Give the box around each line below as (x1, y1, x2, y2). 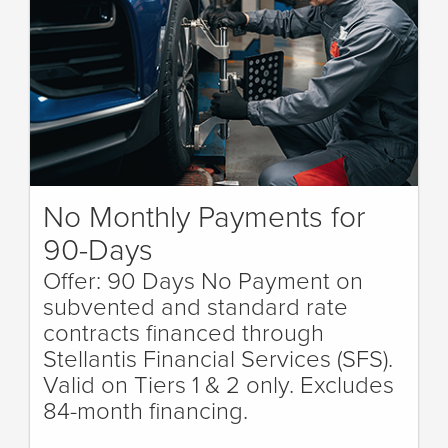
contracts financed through (43, 315, 324, 349)
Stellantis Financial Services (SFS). (43, 341, 393, 375)
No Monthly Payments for (43, 195, 366, 237)
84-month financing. (43, 393, 248, 427)
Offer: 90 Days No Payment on (43, 263, 363, 297)
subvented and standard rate (43, 289, 348, 323)
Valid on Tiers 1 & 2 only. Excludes (43, 367, 394, 401)
